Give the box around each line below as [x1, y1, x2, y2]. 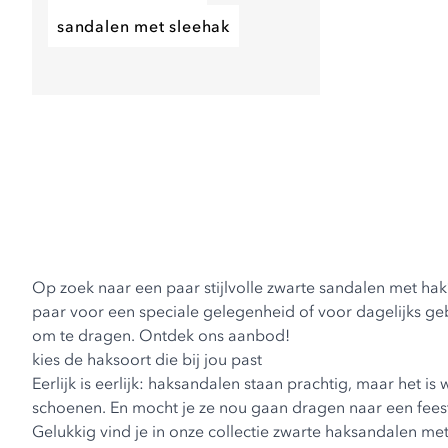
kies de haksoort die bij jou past [32, 349, 262, 369]
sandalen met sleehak [57, 16, 230, 36]
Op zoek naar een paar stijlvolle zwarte [32, 277, 319, 297]
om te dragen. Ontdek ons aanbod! [32, 325, 290, 345]
